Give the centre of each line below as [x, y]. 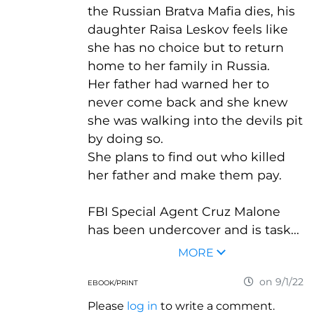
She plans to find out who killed [186, 157]
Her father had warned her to [178, 84]
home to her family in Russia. [179, 66]
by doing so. [125, 139]
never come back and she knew [187, 102]
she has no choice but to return [186, 48]
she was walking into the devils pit [195, 121]
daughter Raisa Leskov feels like [188, 29]
